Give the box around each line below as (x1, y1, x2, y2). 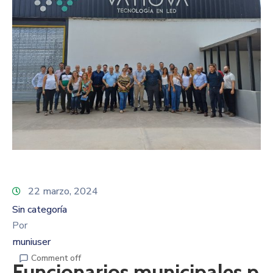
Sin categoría (12, 202, 67, 216)
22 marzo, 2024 (28, 184, 98, 198)
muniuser (12, 235, 51, 249)
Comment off (31, 252, 81, 264)
